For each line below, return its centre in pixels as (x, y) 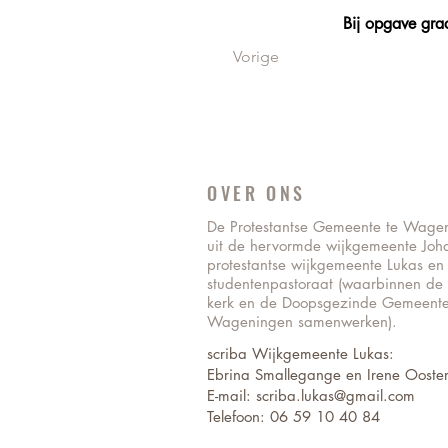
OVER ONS (256, 193)
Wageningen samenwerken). (302, 321)
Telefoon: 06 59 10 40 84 (293, 416)
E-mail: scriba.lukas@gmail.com (313, 395)
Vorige (256, 56)
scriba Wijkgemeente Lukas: (300, 353)
